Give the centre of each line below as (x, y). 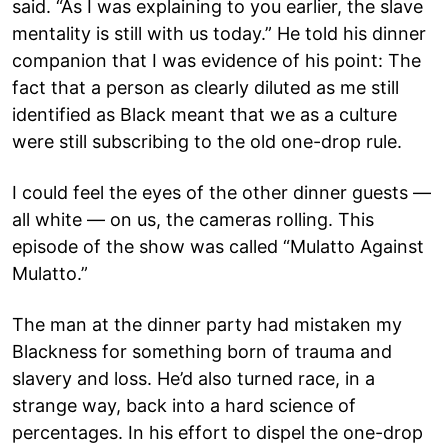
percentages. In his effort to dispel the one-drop (217, 432)
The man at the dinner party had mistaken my (207, 324)
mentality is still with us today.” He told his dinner (219, 33)
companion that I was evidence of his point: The (216, 60)
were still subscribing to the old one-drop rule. (207, 141)
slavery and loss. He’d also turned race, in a (193, 378)
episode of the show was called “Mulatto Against (218, 246)
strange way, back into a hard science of (184, 405)
